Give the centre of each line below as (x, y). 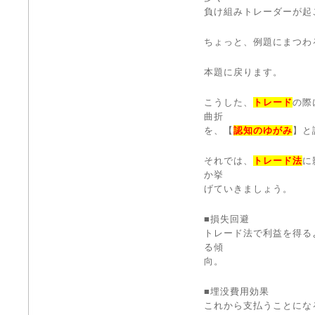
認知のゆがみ (263, 130)
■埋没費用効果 (237, 291)
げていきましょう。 (248, 189)
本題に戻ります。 (243, 72)
